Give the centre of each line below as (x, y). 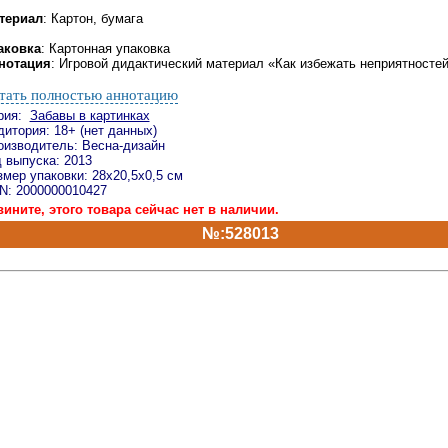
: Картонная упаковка (105, 48)
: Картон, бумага (92, 18)
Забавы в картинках (89, 115)
